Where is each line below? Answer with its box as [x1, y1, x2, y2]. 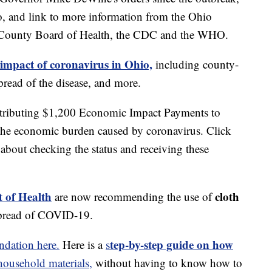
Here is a [59, 237, 106, 253]
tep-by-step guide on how [110, 236, 233, 253]
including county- [152, 56, 239, 72]
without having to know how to [92, 255, 242, 271]
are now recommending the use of [52, 189, 215, 205]
